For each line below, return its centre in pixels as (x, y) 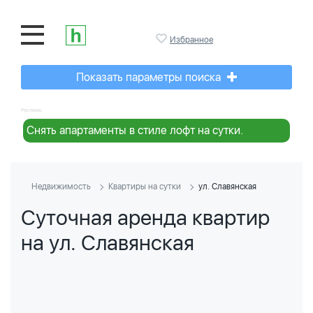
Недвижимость (61, 187)
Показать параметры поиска (150, 77)
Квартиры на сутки (145, 187)
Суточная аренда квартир (145, 217)
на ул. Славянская (108, 242)
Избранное (191, 40)
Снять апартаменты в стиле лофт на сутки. (135, 130)
